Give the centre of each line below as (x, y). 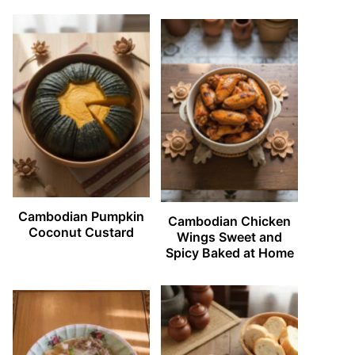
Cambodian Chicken (230, 221)
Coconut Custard (81, 233)
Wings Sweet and (230, 237)
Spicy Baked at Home (229, 253)
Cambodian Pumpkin (81, 217)
